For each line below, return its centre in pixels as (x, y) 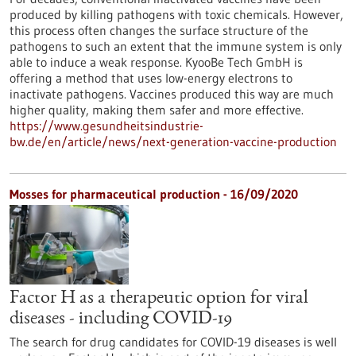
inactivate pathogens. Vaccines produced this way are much (172, 94)
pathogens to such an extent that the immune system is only (176, 46)
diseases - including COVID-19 (121, 319)
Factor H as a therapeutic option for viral (159, 299)
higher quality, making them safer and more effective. (157, 110)
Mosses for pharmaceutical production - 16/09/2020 (154, 194)
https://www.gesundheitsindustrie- (106, 126)
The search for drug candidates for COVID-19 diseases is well (173, 342)
